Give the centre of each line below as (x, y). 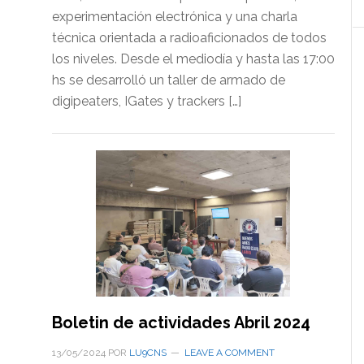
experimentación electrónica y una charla (174, 17)
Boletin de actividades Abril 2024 (181, 322)
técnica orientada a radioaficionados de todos (189, 38)
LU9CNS (147, 352)
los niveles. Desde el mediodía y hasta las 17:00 (193, 59)
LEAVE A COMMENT (229, 352)
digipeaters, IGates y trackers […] (146, 102)
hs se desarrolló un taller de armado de (168, 80)
